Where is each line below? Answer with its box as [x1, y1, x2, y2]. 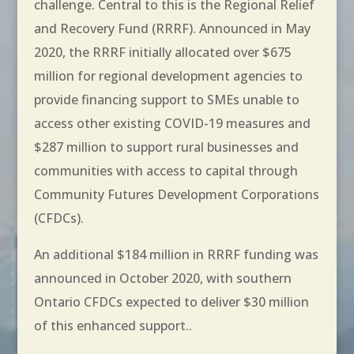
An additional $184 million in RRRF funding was [33, 245, 318, 263]
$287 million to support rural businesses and [33, 137, 299, 156]
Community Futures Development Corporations [33, 185, 319, 203]
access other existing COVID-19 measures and [33, 114, 311, 132]
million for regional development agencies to [33, 66, 303, 85]
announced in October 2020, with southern [33, 269, 292, 287]
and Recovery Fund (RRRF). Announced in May [33, 19, 311, 37]
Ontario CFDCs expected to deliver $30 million [33, 292, 309, 311]
